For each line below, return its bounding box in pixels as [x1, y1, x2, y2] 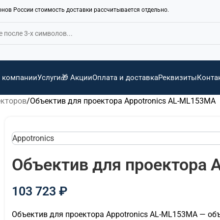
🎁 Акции [60, 73, 92, 82]
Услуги [37, 73, 61, 82]
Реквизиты [158, 73, 197, 82]
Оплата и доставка [92, 73, 158, 82]
